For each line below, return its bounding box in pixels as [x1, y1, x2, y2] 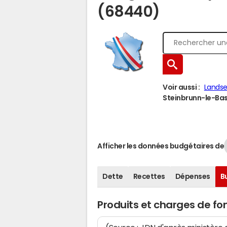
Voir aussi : [163, 84, 200, 91]
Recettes [133, 173, 165, 180]
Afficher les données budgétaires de [97, 142, 224, 149]
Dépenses [175, 173, 210, 180]
